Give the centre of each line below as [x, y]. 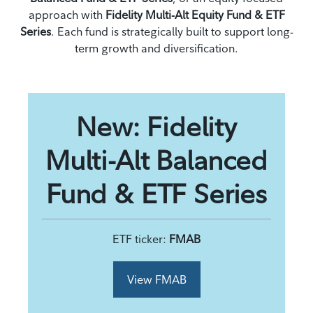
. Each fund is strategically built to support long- [172, 31]
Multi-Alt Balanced [156, 160]
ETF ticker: [141, 239]
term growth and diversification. [156, 48]
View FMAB [156, 279]
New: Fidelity [156, 126]
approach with [67, 14]
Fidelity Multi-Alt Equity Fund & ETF [195, 14]
